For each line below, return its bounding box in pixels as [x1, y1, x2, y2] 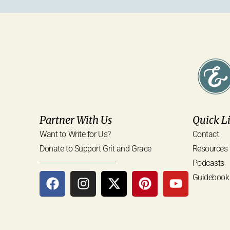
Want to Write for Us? [40, 129, 111, 139]
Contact [192, 129, 219, 139]
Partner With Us [40, 113, 112, 126]
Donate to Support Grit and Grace [40, 143, 151, 154]
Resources [192, 143, 228, 154]
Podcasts [192, 158, 224, 168]
